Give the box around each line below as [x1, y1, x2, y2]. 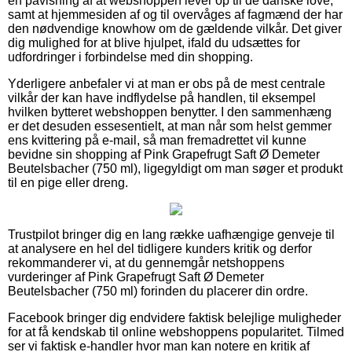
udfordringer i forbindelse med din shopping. [8, 49, 253, 64]
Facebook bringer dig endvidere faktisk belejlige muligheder [8, 310, 341, 324]
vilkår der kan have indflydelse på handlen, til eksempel [8, 90, 316, 104]
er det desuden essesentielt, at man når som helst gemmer [8, 119, 332, 133]
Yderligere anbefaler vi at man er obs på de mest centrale [8, 76, 325, 90]
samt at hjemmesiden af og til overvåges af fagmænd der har [8, 7, 343, 21]
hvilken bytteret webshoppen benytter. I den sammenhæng [8, 104, 332, 119]
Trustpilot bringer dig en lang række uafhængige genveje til [8, 227, 335, 241]
